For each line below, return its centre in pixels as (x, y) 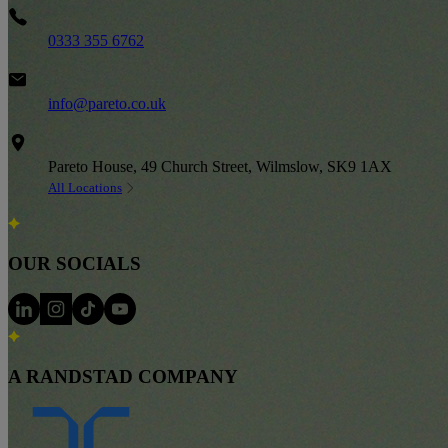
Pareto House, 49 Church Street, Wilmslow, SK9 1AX (220, 166)
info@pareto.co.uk (107, 103)
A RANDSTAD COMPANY (123, 376)
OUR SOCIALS (74, 263)
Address (53, 137)
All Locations (85, 187)
